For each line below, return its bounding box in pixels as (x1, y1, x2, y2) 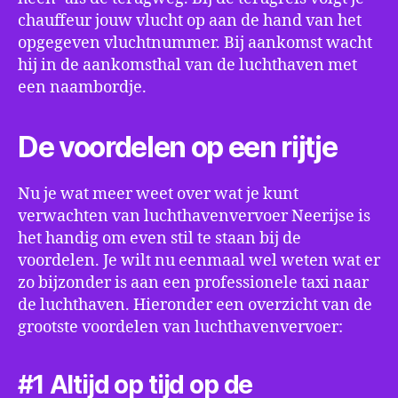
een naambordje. (18, 77, 147, 98)
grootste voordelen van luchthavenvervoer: (18, 317, 343, 338)
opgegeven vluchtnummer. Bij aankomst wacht (18, 33, 372, 53)
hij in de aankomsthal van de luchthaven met (18, 55, 357, 76)
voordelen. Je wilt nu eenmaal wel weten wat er (18, 251, 380, 271)
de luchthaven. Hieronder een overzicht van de (18, 295, 372, 315)
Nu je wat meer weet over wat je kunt (18, 184, 298, 204)
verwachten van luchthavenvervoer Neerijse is (18, 206, 370, 227)
